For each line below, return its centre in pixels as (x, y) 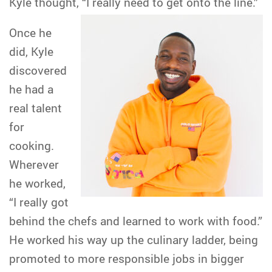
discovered (38, 70)
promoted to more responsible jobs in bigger (127, 258)
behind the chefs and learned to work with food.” (136, 221)
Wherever (34, 164)
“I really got (39, 202)
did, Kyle (31, 51)
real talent (36, 108)
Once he (30, 32)
